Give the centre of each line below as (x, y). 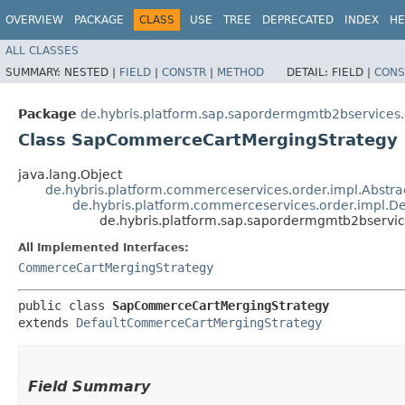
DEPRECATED (298, 20)
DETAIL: (309, 72)
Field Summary (89, 386)
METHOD (240, 72)
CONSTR (184, 72)
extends (47, 322)
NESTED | (92, 72)
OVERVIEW (34, 20)
